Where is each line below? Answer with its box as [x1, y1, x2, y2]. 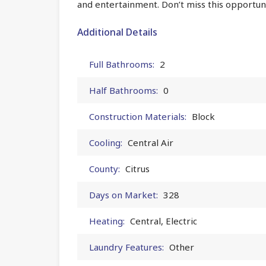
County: [89, 162, 120, 175]
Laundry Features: [89, 240, 164, 253]
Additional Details [77, 25, 157, 39]
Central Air [128, 136, 173, 148]
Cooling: [89, 136, 122, 148]
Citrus [125, 162, 150, 175]
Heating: [89, 214, 125, 227]
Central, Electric [130, 214, 197, 227]
